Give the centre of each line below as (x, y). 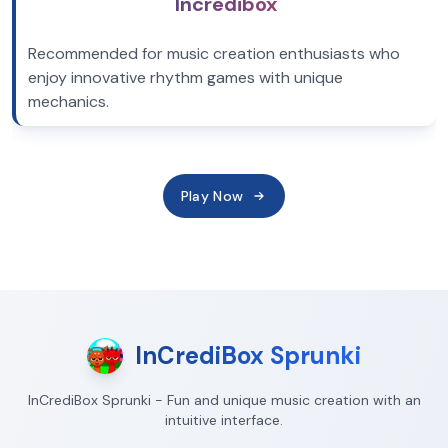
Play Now (212, 196)
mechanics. (68, 101)
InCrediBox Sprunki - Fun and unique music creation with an (224, 400)
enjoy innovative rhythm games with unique (185, 77)
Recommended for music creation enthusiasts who (214, 53)
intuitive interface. (224, 420)
